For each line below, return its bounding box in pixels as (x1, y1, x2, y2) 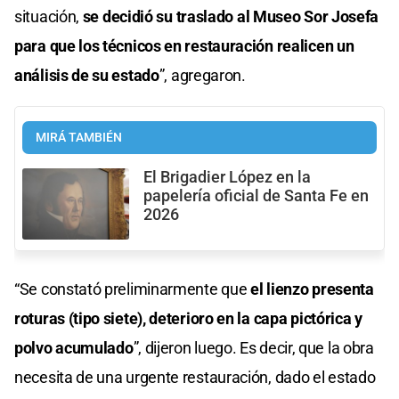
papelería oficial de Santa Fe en (143, 186, 369, 205)
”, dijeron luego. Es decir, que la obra (133, 338, 374, 357)
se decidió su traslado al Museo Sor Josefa (82, 6, 379, 26)
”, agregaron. (159, 65, 246, 85)
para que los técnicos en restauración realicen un (14, 36, 354, 55)
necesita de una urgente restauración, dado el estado (14, 367, 376, 387)
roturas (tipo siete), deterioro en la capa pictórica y (14, 308, 362, 328)
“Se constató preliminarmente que (14, 279, 251, 298)
